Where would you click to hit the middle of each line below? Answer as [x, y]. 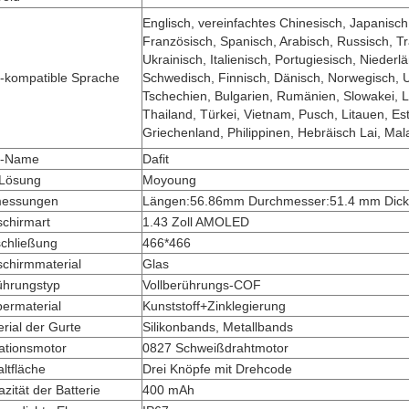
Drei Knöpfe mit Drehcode [217, 369]
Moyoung [169, 180]
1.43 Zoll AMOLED [196, 222]
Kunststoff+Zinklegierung [214, 306]
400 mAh [168, 390]
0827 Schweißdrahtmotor [215, 348]
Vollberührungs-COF [202, 285]
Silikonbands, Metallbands [218, 327]
